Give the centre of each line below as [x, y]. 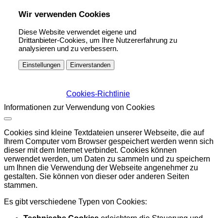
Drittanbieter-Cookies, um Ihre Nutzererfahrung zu [98, 40]
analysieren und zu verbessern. [68, 48]
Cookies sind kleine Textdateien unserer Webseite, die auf [104, 132]
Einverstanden [90, 65]
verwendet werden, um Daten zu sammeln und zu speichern [107, 159]
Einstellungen [41, 65]
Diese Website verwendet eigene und [77, 32]
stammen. [21, 185]
